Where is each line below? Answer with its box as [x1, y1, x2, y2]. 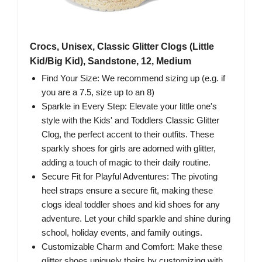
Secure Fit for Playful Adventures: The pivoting [42, 171, 218, 181]
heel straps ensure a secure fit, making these [42, 185, 213, 195]
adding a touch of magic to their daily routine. [42, 157, 211, 167]
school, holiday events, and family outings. [42, 227, 202, 237]
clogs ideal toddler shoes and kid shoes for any [42, 199, 220, 209]
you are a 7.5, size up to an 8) [42, 87, 154, 97]
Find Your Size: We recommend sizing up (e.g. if [42, 73, 225, 83]
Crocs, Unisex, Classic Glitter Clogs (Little [30, 41, 214, 51]
